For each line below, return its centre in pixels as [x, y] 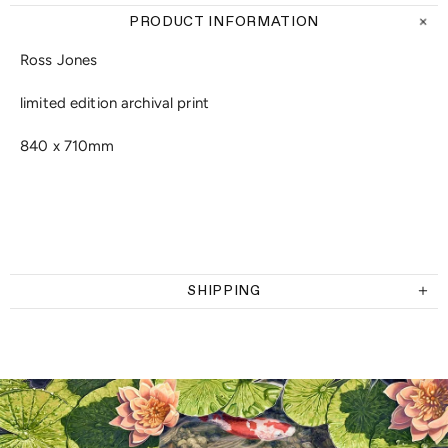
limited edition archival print [114, 103]
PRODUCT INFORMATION [224, 22]
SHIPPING [224, 291]
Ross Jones [59, 60]
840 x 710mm [67, 146]
